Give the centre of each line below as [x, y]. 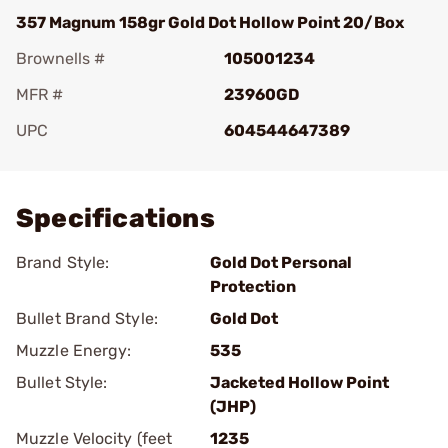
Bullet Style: [62, 382]
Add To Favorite [103, 158]
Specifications [115, 218]
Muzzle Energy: [74, 350]
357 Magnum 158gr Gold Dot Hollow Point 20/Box [210, 22]
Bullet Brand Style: [87, 318]
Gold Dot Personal [281, 262]
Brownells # [60, 58]
